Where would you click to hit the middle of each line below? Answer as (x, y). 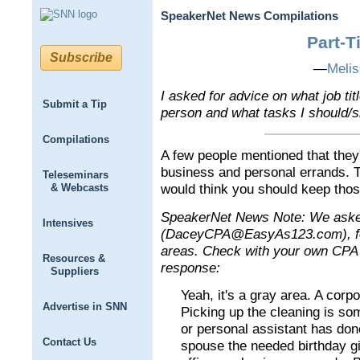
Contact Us (70, 342)
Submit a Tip (75, 104)
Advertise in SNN (85, 307)
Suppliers (75, 271)
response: (190, 268)
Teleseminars (76, 175)
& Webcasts (80, 188)
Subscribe (81, 57)
